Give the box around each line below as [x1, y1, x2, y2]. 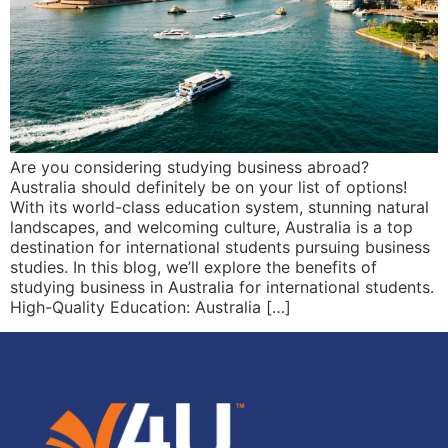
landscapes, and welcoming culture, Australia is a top [10, 217, 413, 238]
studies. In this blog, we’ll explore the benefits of [10, 257, 377, 278]
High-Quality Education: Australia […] [10, 297, 291, 318]
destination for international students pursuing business [10, 237, 430, 258]
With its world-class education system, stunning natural [10, 197, 429, 218]
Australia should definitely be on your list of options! [10, 177, 407, 198]
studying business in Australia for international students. [10, 277, 434, 298]
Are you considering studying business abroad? [10, 157, 369, 178]
